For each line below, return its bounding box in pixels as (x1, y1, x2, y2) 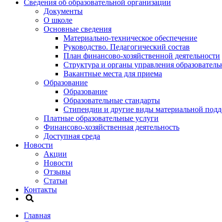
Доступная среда (44, 132, 100, 140)
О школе (44, 16, 72, 24)
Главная (24, 211, 51, 220)
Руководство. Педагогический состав (63, 43, 190, 51)
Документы (44, 7, 83, 15)
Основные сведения (44, 25, 111, 33)
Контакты (24, 185, 57, 194)
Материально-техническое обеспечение (63, 34, 197, 42)
